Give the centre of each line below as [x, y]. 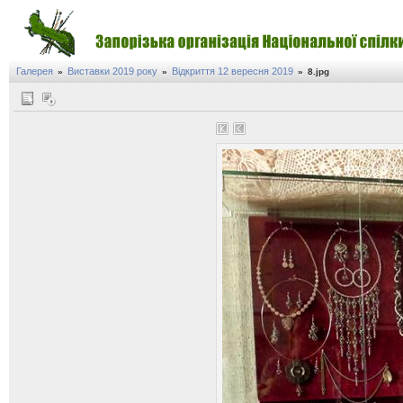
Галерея [35, 71]
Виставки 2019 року [112, 71]
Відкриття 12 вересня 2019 [233, 71]
